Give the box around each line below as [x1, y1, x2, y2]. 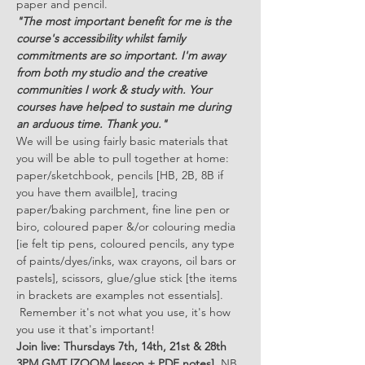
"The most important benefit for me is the [16, 14, 235, 29]
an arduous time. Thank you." [16, 117, 167, 131]
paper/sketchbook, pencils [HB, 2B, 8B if [16, 168, 226, 182]
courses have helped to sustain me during [16, 99, 235, 114]
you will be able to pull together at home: [16, 151, 232, 165]
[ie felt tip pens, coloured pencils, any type [16, 236, 238, 251]
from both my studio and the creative [16, 65, 210, 80]
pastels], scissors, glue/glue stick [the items [16, 270, 240, 285]
